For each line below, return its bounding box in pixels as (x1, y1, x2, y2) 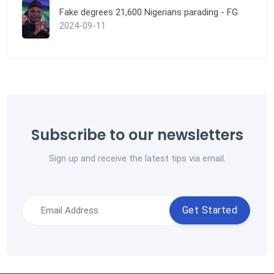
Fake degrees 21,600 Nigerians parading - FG (59, 6, 238, 18)
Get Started (182, 204, 237, 217)
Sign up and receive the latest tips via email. (48, 153, 226, 165)
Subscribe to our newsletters (31, 125, 243, 146)
